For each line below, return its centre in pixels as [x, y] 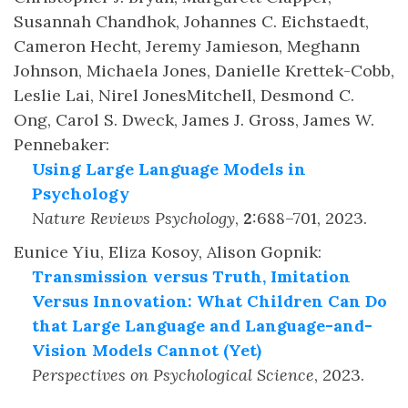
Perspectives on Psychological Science [173, 375]
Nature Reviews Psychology [133, 218]
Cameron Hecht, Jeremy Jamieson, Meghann [187, 46]
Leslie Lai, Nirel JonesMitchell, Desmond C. [184, 95]
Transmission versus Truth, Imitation [191, 276]
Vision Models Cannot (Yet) [147, 350]
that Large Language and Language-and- [202, 326]
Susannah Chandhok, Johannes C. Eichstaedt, [191, 21]
